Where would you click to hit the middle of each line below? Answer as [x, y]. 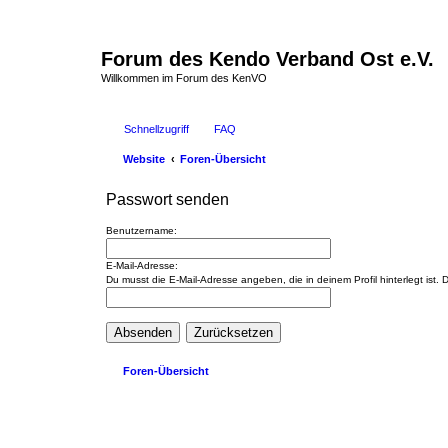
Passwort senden [167, 199]
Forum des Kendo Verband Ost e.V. [267, 59]
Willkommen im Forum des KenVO [184, 78]
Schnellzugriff [156, 128]
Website [144, 158]
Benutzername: [141, 230]
